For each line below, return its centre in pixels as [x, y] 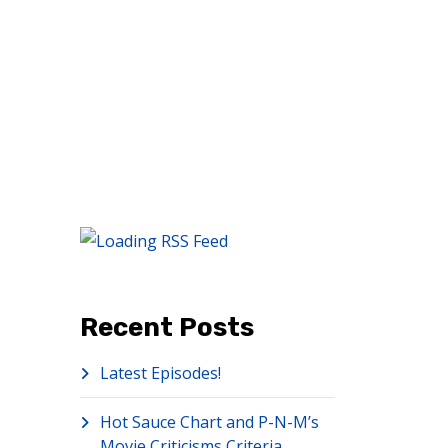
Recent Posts [166, 327]
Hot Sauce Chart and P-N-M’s [209, 422]
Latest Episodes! [160, 373]
